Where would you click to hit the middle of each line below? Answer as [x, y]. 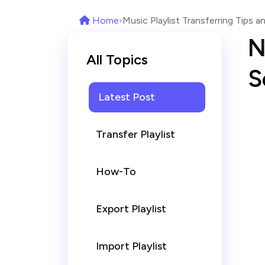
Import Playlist [131, 246]
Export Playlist [131, 209]
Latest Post [127, 97]
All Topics [117, 59]
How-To [116, 172]
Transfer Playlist [135, 134]
